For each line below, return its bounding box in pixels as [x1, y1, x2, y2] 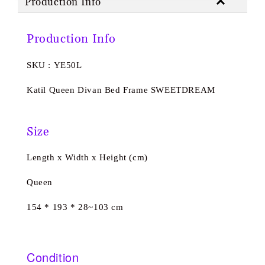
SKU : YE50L [27, 60, 82, 70]
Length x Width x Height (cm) [27, 153, 148, 162]
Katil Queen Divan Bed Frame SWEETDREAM [27, 85, 215, 95]
